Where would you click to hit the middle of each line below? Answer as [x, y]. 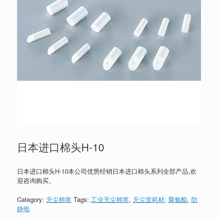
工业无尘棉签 [110, 199]
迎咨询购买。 [36, 181]
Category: [32, 199]
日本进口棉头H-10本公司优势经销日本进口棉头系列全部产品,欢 [107, 171]
